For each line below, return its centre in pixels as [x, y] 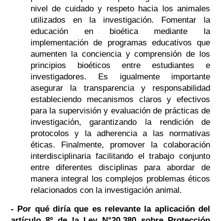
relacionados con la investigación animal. [106, 190]
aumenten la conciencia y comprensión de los [120, 54]
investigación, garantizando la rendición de [120, 122]
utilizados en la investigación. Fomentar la [120, 20]
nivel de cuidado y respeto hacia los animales [120, 9]
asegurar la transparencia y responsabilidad [120, 88]
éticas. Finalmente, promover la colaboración [120, 145]
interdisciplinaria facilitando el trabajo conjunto [120, 156]
